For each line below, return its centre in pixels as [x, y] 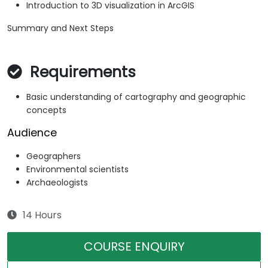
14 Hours [42, 215]
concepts [46, 110]
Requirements [81, 72]
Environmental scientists [77, 170]
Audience [32, 133]
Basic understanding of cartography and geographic [136, 97]
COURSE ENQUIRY [134, 247]
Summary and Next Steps [60, 28]
